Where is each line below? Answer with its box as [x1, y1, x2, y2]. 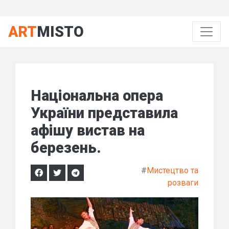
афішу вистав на [31, 122, 145, 139]
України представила [31, 104, 178, 122]
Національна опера [31, 87, 163, 104]
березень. [31, 139, 101, 156]
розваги [168, 178, 198, 188]
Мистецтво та [147, 166, 198, 175]
